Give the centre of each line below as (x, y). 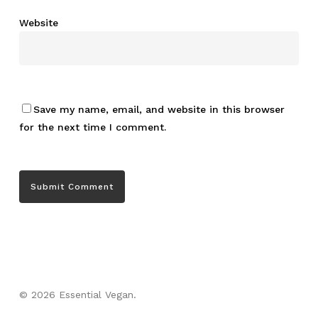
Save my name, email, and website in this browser (159, 109)
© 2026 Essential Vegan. (77, 295)
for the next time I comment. (92, 127)
